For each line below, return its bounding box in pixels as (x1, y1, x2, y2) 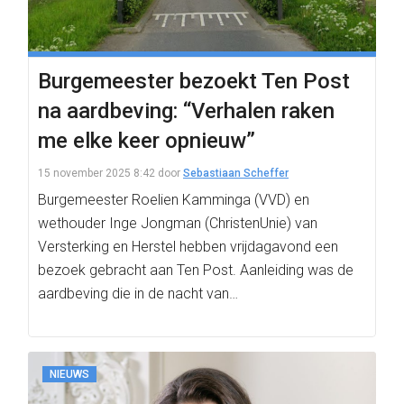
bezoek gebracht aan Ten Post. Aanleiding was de (38, 262, 353, 279)
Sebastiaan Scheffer (183, 167, 289, 179)
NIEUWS (50, 368, 89, 381)
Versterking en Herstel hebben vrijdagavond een (38, 238, 338, 255)
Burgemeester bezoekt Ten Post (38, 69, 350, 94)
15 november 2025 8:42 (38, 167, 155, 179)
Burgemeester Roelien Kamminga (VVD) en (38, 191, 309, 208)
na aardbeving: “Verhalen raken (38, 98, 335, 124)
